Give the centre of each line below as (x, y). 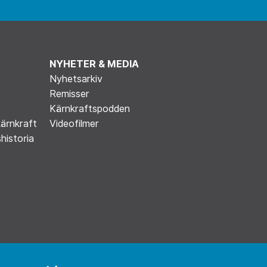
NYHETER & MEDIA (94, 64)
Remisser (70, 94)
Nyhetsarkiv (76, 79)
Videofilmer (74, 123)
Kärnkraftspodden (90, 108)
